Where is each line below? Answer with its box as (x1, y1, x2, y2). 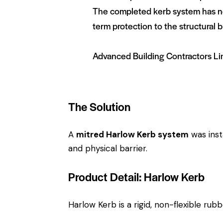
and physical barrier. (68, 143, 147, 154)
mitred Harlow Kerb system (76, 129, 189, 140)
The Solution (68, 99, 130, 115)
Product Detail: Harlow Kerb (68, 169, 205, 185)
